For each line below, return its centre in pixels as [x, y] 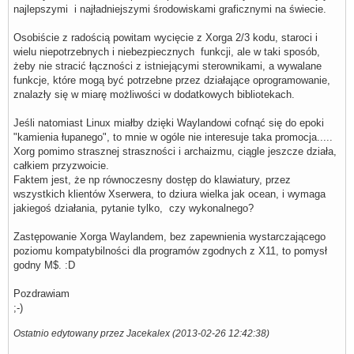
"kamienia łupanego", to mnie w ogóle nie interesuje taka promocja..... [173, 137]
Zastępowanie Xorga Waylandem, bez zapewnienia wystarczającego [169, 236]
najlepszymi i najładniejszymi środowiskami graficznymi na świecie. [170, 9]
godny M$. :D [44, 265]
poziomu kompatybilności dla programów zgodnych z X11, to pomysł [170, 250]
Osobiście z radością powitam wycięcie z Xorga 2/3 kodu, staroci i [167, 37]
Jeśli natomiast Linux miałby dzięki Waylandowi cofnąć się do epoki [169, 122]
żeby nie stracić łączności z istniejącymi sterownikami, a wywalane [168, 66]
